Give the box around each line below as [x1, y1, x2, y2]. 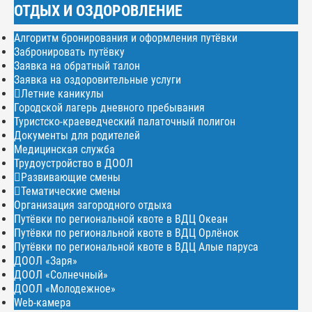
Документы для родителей [14, 129, 140, 143]
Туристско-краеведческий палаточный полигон [14, 115, 235, 129]
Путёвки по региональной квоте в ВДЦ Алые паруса [14, 240, 258, 254]
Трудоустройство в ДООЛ [14, 157, 133, 171]
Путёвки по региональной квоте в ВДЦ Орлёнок [14, 226, 239, 240]
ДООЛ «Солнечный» [14, 268, 108, 282]
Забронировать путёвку [14, 45, 125, 59]
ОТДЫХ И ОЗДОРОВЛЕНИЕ [14, 1, 182, 20]
